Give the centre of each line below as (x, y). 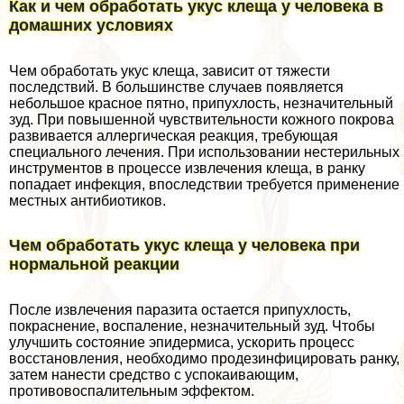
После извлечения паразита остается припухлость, (180, 310)
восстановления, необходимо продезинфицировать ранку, (204, 359)
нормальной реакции (94, 265)
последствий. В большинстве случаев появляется (176, 87)
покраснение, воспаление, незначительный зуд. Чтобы (192, 326)
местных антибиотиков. (87, 200)
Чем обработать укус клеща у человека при (184, 246)
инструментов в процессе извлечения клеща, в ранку (187, 168)
